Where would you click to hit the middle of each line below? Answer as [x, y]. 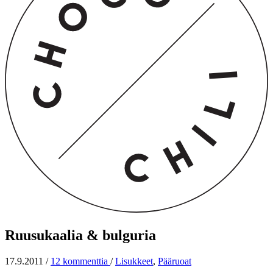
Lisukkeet [134, 261]
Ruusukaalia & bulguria [80, 235]
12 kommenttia [80, 261]
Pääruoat [175, 261]
